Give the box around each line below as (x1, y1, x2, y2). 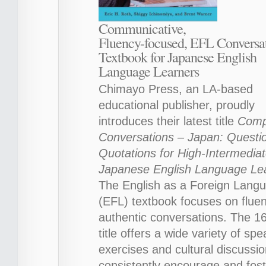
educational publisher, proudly (99, 98, 255, 112)
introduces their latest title (99, 114, 234, 128)
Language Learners (99, 61, 199, 81)
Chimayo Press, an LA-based (99, 82, 253, 96)
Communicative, (99, 18, 186, 38)
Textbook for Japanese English (99, 47, 256, 66)
